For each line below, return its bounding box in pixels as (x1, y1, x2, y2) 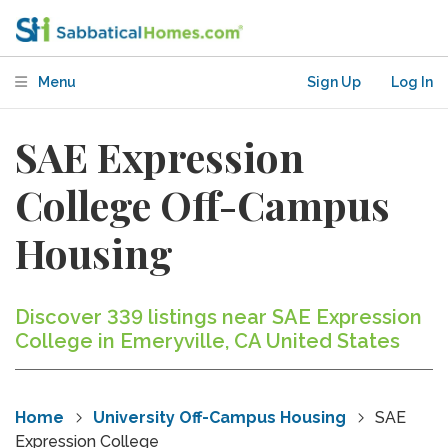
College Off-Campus (15, 178, 390, 231)
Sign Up (307, 74, 361, 90)
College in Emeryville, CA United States (15, 329, 400, 353)
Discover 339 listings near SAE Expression (15, 305, 422, 329)
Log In (391, 74, 433, 90)
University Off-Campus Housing (93, 408, 346, 427)
